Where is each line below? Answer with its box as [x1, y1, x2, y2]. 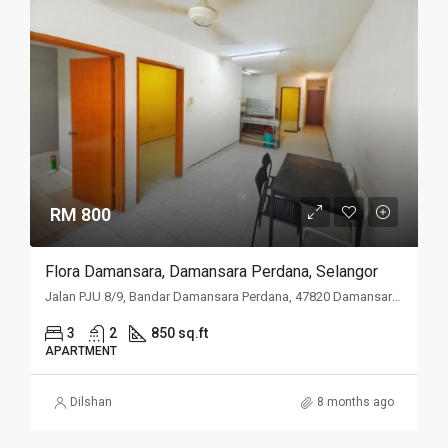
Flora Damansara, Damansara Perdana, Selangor [45, 262, 378, 282]
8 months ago [317, 395, 394, 410]
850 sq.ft [151, 325, 208, 342]
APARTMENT [45, 344, 117, 359]
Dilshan [70, 395, 112, 410]
